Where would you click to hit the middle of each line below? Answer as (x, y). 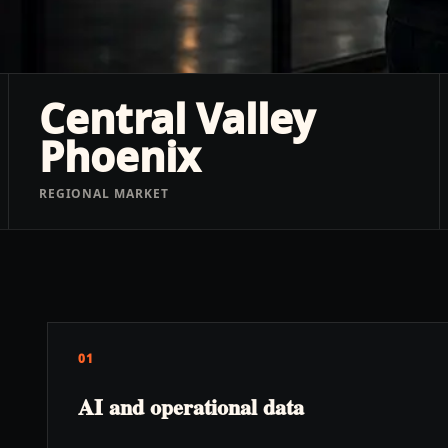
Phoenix (119, 156)
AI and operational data (191, 406)
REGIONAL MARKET (104, 193)
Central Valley (176, 118)
